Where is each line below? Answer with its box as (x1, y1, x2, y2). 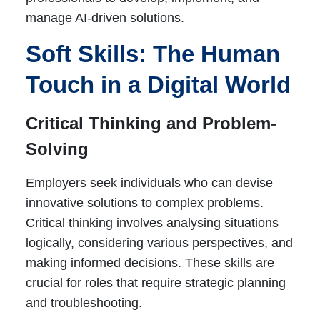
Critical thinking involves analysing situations (25, 216, 279, 231)
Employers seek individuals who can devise (25, 176, 273, 191)
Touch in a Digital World (25, 71, 291, 99)
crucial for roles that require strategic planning (25, 276, 286, 291)
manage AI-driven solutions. (25, 11, 184, 26)
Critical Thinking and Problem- (25, 114, 276, 134)
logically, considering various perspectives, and (25, 236, 293, 251)
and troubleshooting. (25, 296, 142, 311)
